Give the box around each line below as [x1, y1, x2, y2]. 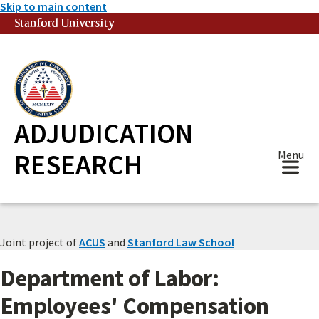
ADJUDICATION [14, 116, 193, 151]
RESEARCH [14, 147, 142, 182]
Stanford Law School [127, 235, 234, 249]
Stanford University [14, 16, 115, 31]
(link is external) [115, 16, 164, 31]
